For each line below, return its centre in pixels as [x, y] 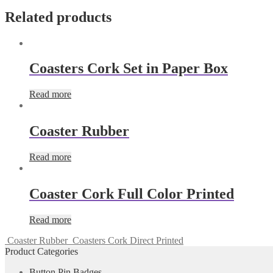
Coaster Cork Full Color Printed [132, 194]
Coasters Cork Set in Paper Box [129, 69]
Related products [58, 17]
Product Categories [41, 251]
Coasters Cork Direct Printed [128, 240]
